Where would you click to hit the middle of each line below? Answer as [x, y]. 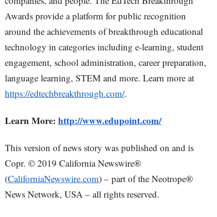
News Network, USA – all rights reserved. [82, 194]
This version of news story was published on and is [99, 147]
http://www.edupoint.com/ [110, 120]
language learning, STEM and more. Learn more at [100, 78]
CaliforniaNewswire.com [53, 178]
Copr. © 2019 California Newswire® [73, 163]
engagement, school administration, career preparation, [106, 62]
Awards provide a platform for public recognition [95, 16]
